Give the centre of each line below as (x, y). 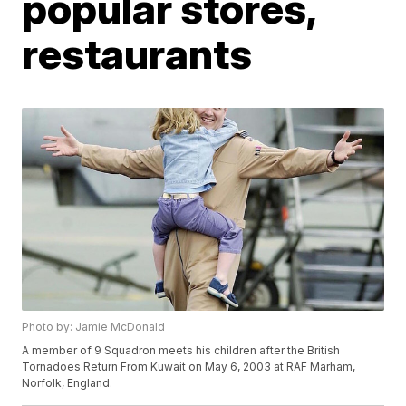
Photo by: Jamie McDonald (94, 327)
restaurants (137, 53)
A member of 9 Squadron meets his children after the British (181, 351)
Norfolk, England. (68, 383)
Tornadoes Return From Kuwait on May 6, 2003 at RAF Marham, (189, 367)
